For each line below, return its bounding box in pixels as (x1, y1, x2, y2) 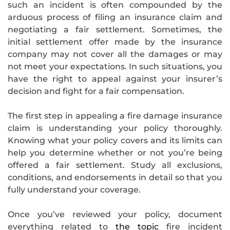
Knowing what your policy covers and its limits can (8, 135, 222, 145)
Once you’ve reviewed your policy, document (8, 209, 222, 219)
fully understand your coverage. (8, 184, 141, 195)
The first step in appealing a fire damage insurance (8, 110, 222, 121)
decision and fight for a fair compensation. (8, 86, 184, 96)
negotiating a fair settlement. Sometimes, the (8, 24, 222, 34)
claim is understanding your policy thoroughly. (8, 123, 222, 133)
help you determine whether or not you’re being (8, 147, 222, 158)
